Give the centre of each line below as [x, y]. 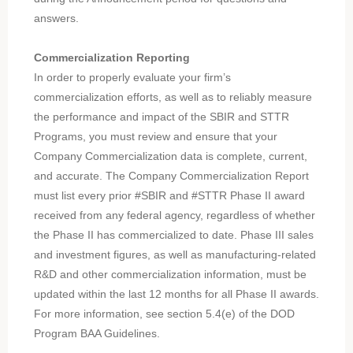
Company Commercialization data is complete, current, [170, 156]
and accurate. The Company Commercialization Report [171, 176]
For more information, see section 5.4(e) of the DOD [164, 314]
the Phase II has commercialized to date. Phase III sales [173, 235]
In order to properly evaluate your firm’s [132, 78]
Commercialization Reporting [111, 58]
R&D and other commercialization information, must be [170, 275]
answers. [56, 19]
